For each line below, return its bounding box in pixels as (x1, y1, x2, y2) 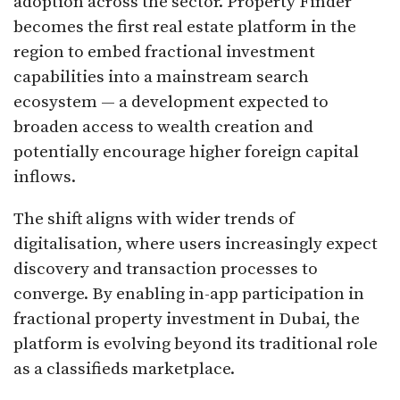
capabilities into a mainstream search (13, 67, 309, 88)
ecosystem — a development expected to (13, 92, 329, 113)
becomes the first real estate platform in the (13, 17, 356, 38)
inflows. (13, 167, 76, 188)
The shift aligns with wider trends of (13, 209, 295, 230)
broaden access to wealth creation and (13, 117, 313, 138)
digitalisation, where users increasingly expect (13, 234, 378, 255)
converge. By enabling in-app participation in (13, 284, 364, 305)
